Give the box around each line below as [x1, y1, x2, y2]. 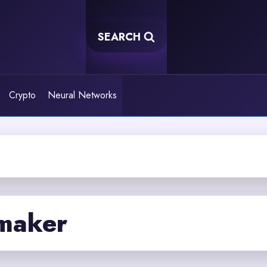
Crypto [9, 88, 36, 103]
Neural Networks [47, 88, 117, 103]
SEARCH [98, 29, 141, 45]
